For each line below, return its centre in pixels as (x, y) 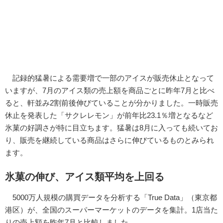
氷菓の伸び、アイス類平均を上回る (85, 176)
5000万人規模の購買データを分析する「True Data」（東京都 (111, 197)
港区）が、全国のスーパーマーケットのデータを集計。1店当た (111, 210)
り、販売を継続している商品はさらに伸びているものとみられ (110, 140)
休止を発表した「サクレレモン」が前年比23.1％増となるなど (109, 115)
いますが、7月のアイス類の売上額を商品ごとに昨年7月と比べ (110, 91)
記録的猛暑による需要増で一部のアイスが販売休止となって (110, 78)
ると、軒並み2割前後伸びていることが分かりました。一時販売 (111, 103)
